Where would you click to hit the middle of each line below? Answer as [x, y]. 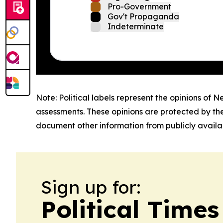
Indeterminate [136, 26]
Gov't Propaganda [143, 16]
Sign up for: [91, 187]
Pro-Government [139, 6]
